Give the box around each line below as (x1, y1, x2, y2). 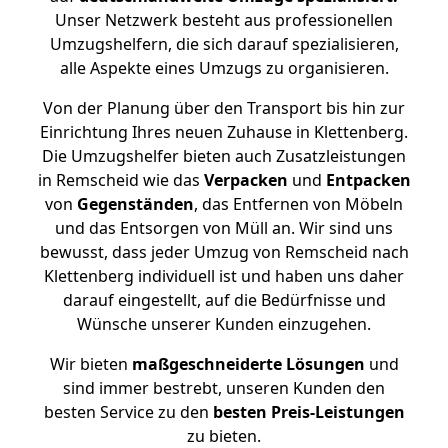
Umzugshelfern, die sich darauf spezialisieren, (49, 33, 399, 55)
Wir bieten (49, 353, 132, 375)
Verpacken (203, 169, 288, 191)
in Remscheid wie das (37, 169, 204, 191)
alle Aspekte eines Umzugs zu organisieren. (59, 57, 389, 79)
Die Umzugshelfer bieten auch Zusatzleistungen (42, 145, 406, 167)
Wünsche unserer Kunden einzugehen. (77, 313, 371, 335)
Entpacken (325, 169, 411, 191)
